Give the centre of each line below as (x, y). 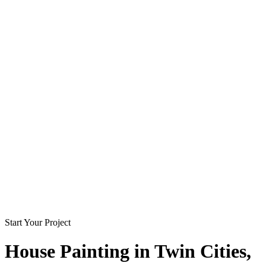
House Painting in (80, 251)
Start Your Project (38, 222)
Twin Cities (200, 251)
